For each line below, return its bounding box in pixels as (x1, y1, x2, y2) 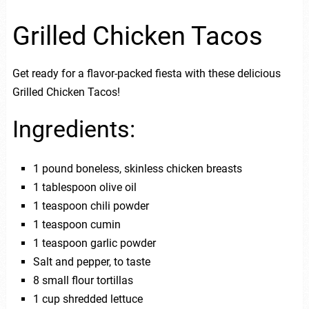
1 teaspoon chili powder (32, 199, 149, 212)
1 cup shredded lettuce (32, 292, 143, 306)
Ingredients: (12, 114, 135, 143)
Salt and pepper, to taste (32, 255, 150, 268)
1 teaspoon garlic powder (32, 236, 156, 250)
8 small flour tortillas (32, 273, 133, 287)
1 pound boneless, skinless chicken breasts (32, 161, 242, 175)
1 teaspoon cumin (32, 217, 121, 231)
